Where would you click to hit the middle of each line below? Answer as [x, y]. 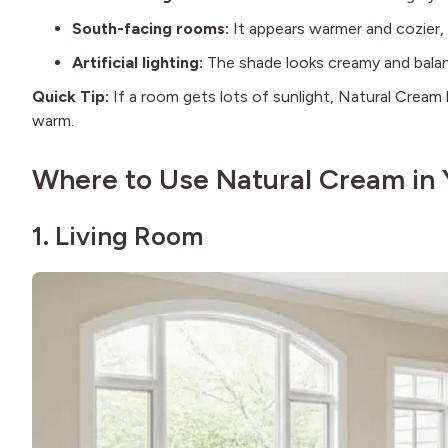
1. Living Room [117, 236]
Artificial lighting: [137, 63]
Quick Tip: [72, 97]
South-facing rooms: [150, 29]
